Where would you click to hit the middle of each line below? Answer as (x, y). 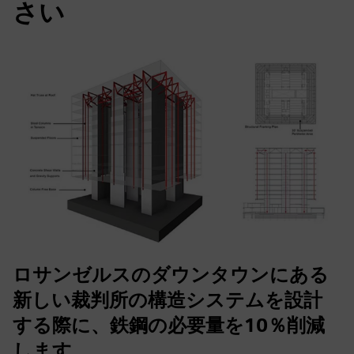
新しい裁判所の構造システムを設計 (168, 300)
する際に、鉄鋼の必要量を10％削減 (169, 325)
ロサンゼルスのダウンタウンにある (171, 275)
